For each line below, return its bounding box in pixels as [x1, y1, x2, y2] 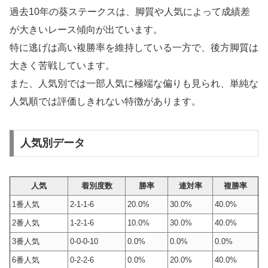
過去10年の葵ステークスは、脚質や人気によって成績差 [10, 6, 250, 17]
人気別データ [20, 137, 85, 150]
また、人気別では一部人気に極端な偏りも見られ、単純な [10, 78, 258, 89]
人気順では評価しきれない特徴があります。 [10, 96, 201, 106]
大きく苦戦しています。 [10, 60, 115, 71]
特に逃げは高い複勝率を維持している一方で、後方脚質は [10, 42, 258, 53]
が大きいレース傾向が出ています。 [10, 24, 163, 35]
